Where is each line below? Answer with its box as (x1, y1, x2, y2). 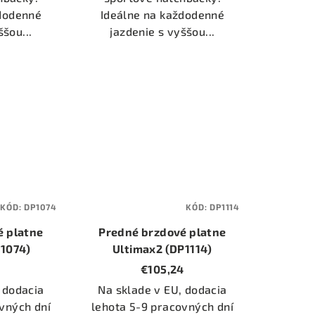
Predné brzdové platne (98, 225, 226, 239)
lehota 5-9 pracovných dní (91, 300, 233, 314)
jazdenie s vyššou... (110, 24, 215, 38)
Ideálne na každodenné (100, 7, 225, 21)
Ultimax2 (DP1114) (112, 242, 212, 256)
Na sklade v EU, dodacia (98, 283, 227, 297)
